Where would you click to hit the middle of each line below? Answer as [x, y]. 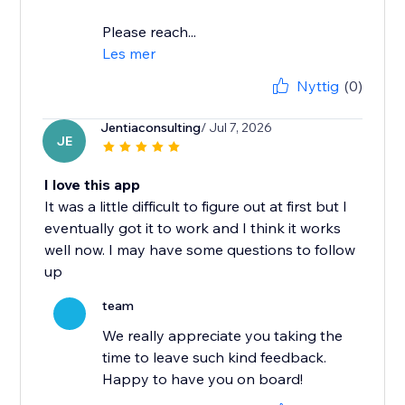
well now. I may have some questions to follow [200, 250]
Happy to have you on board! [203, 379]
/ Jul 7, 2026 [237, 128]
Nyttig [317, 86]
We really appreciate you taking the [223, 336]
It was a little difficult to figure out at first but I [196, 207]
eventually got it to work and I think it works [193, 228]
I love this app [93, 185]
